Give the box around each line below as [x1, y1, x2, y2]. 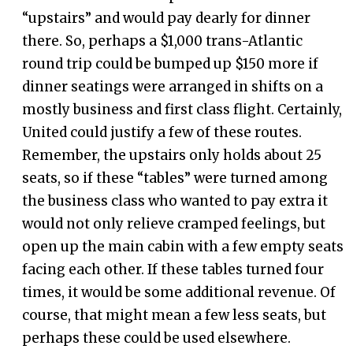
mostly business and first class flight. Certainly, [22, 101, 343, 119]
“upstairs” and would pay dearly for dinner [22, 9, 311, 28]
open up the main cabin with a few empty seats [22, 238, 344, 256]
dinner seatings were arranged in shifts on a [22, 78, 324, 96]
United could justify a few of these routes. [22, 124, 303, 142]
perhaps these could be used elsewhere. [22, 329, 292, 347]
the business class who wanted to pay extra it [22, 192, 329, 210]
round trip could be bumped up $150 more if [22, 55, 319, 73]
